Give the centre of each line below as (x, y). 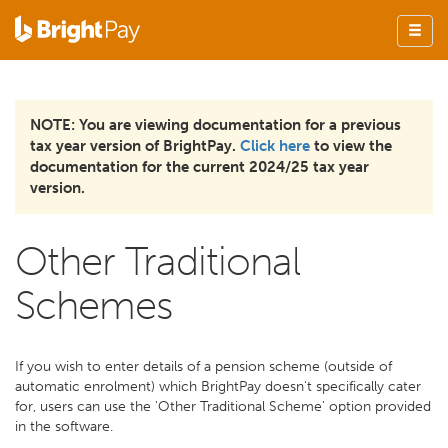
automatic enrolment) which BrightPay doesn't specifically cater (218, 386)
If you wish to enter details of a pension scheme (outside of (203, 366)
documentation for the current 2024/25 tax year (199, 167)
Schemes (93, 305)
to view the (351, 146)
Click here (275, 146)
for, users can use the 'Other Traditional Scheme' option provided (223, 406)
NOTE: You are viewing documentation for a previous (215, 125)
